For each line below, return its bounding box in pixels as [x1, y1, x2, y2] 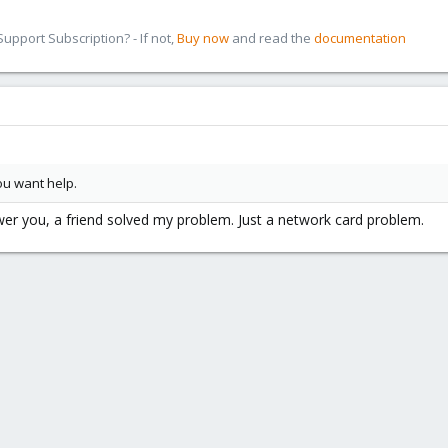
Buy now [177, 29, 229, 47]
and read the [229, 29, 314, 47]
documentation [314, 29, 406, 47]
